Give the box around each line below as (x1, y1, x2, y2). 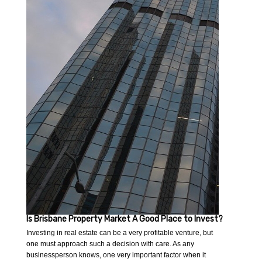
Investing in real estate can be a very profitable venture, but (26, 229, 213, 237)
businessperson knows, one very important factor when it (26, 251, 206, 260)
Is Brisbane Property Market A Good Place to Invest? (26, 214, 223, 225)
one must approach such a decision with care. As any (26, 240, 195, 249)
